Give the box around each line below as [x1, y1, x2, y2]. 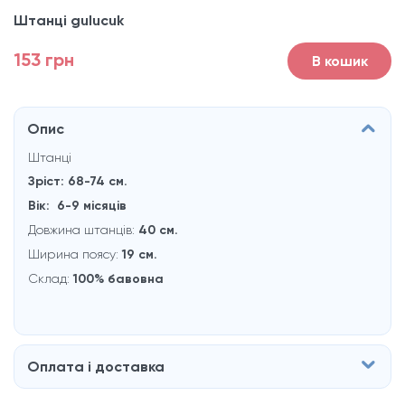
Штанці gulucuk [14, 12, 124, 29]
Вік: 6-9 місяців [28, 198, 127, 213]
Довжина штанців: [28, 222, 138, 237]
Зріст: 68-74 [28, 174, 108, 189]
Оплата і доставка [27, 358, 165, 375]
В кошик [311, 52, 368, 70]
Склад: [28, 271, 73, 286]
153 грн [14, 49, 74, 71]
